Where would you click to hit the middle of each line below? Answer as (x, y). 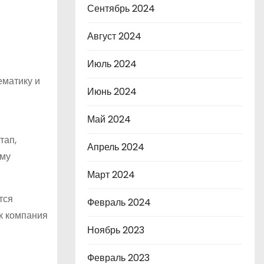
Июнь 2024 (112, 92)
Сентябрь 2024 (121, 9)
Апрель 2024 (116, 147)
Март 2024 (111, 175)
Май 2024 (109, 119)
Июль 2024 (112, 64)
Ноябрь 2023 (116, 230)
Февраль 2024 (119, 202)
